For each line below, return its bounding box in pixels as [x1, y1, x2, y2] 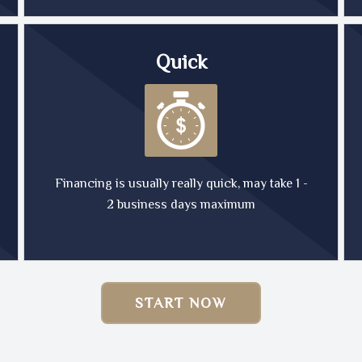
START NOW [135, 295, 227, 311]
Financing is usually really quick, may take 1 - [54, 176, 308, 191]
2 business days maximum [107, 197, 255, 212]
